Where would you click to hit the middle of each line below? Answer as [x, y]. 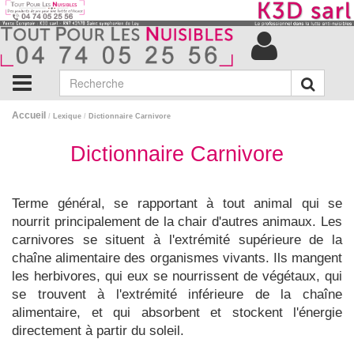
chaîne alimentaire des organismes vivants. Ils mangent [177, 258]
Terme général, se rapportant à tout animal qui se [177, 203]
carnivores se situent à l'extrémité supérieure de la [177, 239]
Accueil [29, 115]
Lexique [67, 116]
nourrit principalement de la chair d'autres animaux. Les [177, 221]
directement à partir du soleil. [98, 330]
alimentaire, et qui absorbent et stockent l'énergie [177, 312]
